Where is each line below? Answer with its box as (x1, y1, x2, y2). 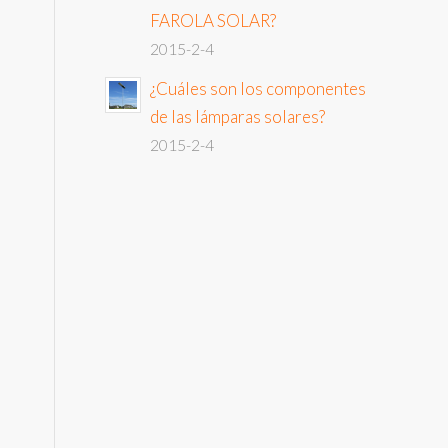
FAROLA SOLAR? (150, 10, 277, 31)
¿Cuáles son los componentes (150, 78, 367, 99)
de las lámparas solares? (150, 106, 326, 127)
